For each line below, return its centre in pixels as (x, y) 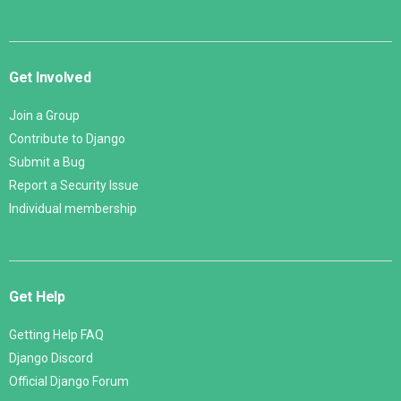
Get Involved (50, 77)
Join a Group (44, 115)
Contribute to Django (67, 138)
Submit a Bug (47, 162)
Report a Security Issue (74, 185)
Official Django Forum (69, 381)
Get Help (37, 296)
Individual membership (73, 208)
